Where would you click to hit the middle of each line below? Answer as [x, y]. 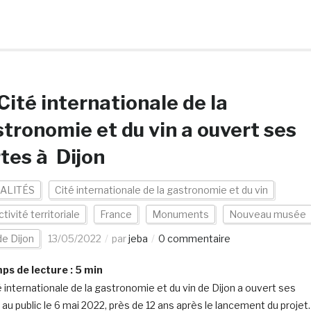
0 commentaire [194, 238]
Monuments [180, 214]
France [116, 214]
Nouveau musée [267, 214]
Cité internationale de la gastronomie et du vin [161, 190]
